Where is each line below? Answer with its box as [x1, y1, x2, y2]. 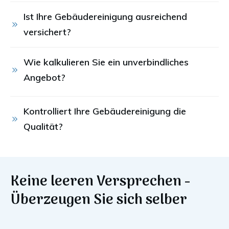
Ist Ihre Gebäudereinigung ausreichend [24, 11, 187, 23]
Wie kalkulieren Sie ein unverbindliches [24, 56, 189, 68]
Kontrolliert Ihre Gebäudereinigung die [24, 105, 186, 118]
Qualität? [24, 121, 63, 133]
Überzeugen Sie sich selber [11, 189, 187, 213]
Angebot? [24, 72, 65, 84]
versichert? [24, 26, 71, 38]
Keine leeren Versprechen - [11, 170, 190, 194]
